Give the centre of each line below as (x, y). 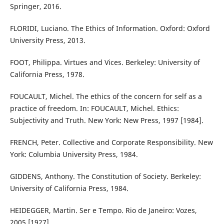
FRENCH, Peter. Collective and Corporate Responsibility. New (111, 142)
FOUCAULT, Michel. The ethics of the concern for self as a (106, 96)
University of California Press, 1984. (69, 188)
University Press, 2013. (47, 40)
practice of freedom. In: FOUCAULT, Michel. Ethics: (94, 108)
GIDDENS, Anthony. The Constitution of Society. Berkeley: (105, 176)
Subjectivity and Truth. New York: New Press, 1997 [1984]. (106, 120)
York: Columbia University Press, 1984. (74, 154)
